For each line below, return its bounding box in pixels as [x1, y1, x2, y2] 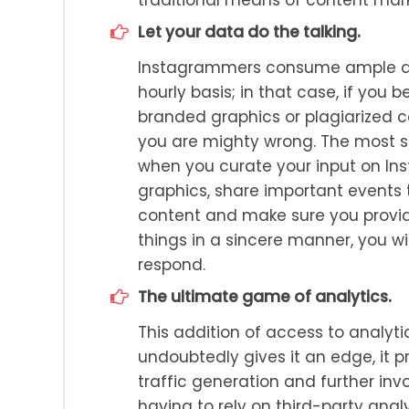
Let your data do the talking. [138, 20, 362, 43]
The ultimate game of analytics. [138, 285, 393, 308]
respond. [138, 253, 206, 276]
